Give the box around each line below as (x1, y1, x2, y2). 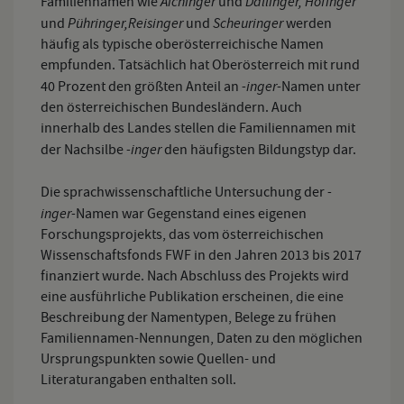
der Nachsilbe (41, 141, 126, 159)
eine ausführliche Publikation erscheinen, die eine (41, 288, 344, 306)
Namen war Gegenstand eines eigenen (76, 205, 307, 223)
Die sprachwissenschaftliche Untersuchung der (41, 183, 327, 201)
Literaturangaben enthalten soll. (41, 371, 236, 389)
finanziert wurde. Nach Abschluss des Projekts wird (41, 267, 349, 285)
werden (283, 14, 332, 32)
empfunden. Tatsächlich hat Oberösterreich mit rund (41, 56, 360, 74)
